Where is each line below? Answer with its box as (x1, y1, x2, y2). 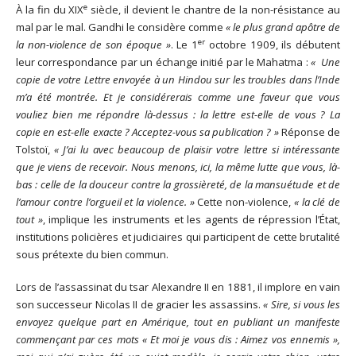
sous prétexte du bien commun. (16, 246, 168, 261)
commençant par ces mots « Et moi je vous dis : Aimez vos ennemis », (16, 331, 340, 346)
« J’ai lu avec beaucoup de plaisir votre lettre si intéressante (54, 141, 341, 157)
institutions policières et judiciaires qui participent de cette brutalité (16, 229, 340, 244)
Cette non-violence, (194, 194, 294, 209)
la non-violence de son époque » (16, 37, 171, 52)
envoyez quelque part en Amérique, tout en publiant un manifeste (16, 314, 340, 329)
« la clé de (293, 194, 340, 209)
